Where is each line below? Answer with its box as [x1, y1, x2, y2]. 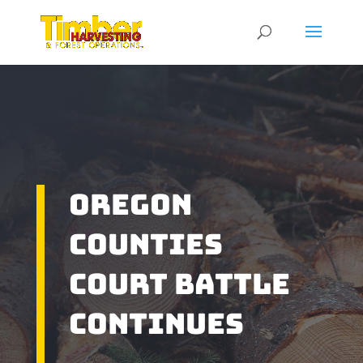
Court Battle [68, 265, 290, 303]
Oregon [68, 186, 192, 224]
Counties [68, 225, 223, 263]
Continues [68, 305, 244, 343]
